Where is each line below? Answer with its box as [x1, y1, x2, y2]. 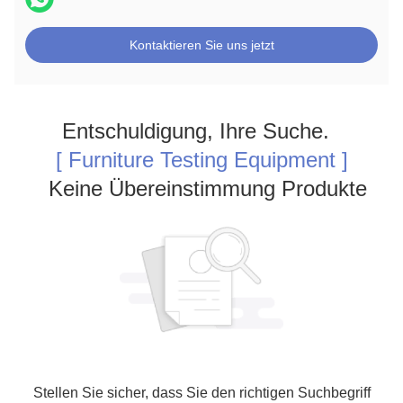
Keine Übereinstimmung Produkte [36, 176, 367, 201]
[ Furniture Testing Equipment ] [55, 148, 348, 172]
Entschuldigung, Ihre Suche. [61, 119, 342, 143]
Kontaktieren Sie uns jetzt [129, 38, 274, 52]
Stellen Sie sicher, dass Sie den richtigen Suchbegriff [32, 384, 371, 400]
